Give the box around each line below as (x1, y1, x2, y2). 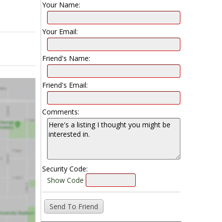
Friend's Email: (42, 80, 88, 90)
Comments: (42, 107, 79, 117)
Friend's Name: (42, 54, 90, 63)
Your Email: (42, 27, 78, 37)
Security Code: (42, 164, 88, 174)
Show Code (47, 175, 84, 185)
